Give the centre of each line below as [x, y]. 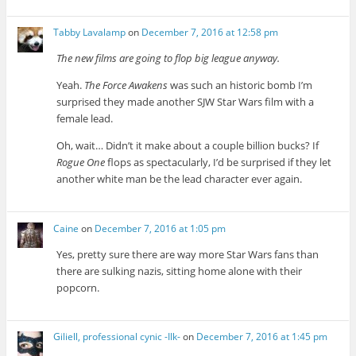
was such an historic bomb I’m [240, 85]
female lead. [85, 119]
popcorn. [78, 287]
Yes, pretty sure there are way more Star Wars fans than [188, 254]
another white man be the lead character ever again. [180, 179]
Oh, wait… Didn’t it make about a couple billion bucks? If [188, 146]
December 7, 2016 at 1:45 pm [262, 336]
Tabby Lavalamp [90, 33]
